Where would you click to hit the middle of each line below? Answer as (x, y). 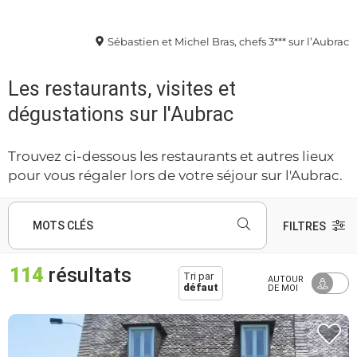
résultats (87, 275)
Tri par (199, 277)
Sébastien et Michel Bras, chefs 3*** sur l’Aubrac (228, 41)
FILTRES (306, 227)
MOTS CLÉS (63, 225)
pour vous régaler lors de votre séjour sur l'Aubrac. (175, 175)
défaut (200, 288)
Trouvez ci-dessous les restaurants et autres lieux (171, 156)
